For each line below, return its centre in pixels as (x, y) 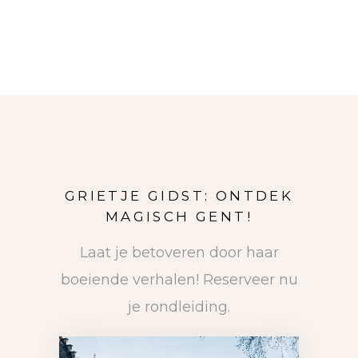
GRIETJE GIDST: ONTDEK (179, 196)
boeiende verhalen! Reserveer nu (179, 280)
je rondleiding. (179, 307)
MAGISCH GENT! (179, 217)
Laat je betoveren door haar (179, 253)
